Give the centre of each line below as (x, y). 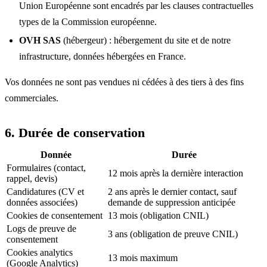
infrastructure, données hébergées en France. (103, 56)
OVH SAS (40, 40)
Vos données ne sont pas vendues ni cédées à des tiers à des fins (124, 82)
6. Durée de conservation (75, 132)
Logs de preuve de (41, 228)
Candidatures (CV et (45, 191)
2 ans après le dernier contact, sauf (172, 191)
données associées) (42, 202)
